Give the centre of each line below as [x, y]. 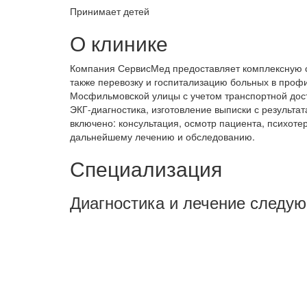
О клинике [119, 42]
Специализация [146, 168]
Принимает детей [110, 11]
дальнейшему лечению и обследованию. [162, 136]
